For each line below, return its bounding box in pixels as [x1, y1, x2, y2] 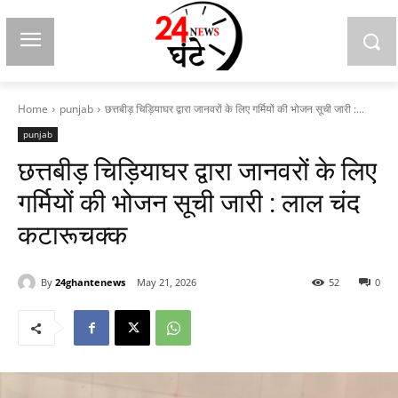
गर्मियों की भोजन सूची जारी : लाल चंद [18, 187, 360, 219]
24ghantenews [55, 275, 125, 289]
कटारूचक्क [18, 219, 127, 251]
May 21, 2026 [137, 275, 196, 290]
